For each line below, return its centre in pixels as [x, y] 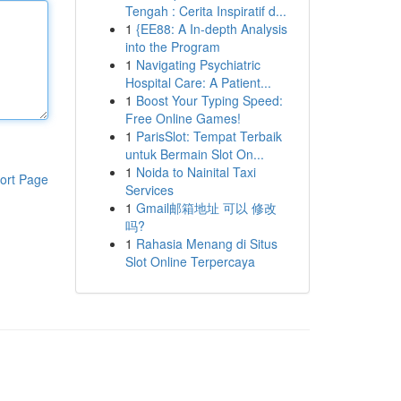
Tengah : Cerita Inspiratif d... [205, 11]
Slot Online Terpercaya [190, 261]
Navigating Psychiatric [198, 64]
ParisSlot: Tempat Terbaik [209, 136]
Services [149, 190]
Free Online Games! [183, 118]
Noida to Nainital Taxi [196, 172]
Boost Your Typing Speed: [209, 100]
